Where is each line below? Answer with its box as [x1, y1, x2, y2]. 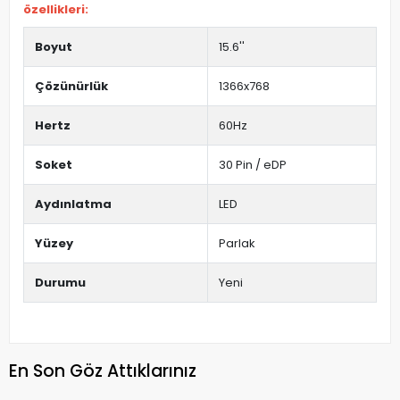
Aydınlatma [35, 196, 112, 213]
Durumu [35, 274, 86, 292]
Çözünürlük [35, 78, 108, 96]
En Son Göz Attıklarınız [9, 358, 196, 383]
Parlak [219, 235, 255, 253]
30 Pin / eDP [219, 156, 287, 174]
